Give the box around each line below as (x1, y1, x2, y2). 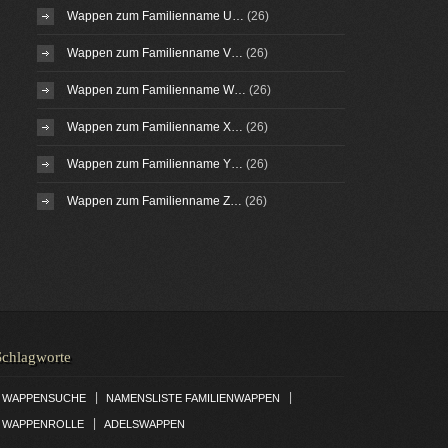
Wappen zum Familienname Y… (66, 157, 243, 171)
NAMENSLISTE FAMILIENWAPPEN (105, 392, 280, 404)
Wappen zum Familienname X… (66, 120, 243, 134)
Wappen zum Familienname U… (66, 9, 244, 23)
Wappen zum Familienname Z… (66, 194, 242, 208)
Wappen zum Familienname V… (66, 46, 243, 60)
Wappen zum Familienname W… (66, 83, 246, 97)
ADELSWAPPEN (103, 418, 185, 430)
